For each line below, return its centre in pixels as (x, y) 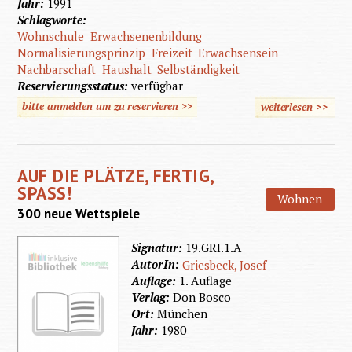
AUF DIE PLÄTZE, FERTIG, (115, 176)
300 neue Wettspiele (79, 214)
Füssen (332, 177)
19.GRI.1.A (214, 248)
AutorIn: (157, 264)
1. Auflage (206, 281)
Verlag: (152, 297)
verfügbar (158, 86)
